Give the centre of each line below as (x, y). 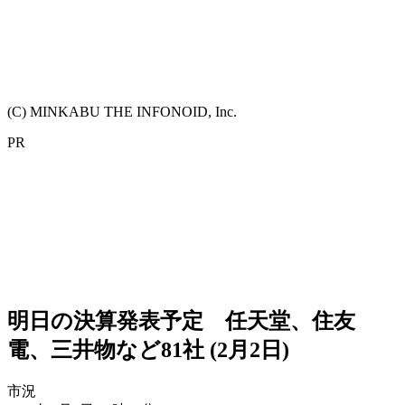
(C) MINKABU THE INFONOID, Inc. (122, 111)
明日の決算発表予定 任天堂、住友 (181, 320)
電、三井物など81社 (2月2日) (148, 349)
